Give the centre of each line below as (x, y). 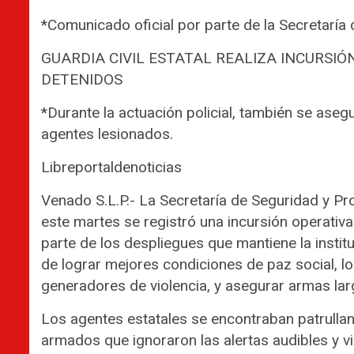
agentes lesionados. (107, 134)
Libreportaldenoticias (111, 167)
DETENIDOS (82, 79)
